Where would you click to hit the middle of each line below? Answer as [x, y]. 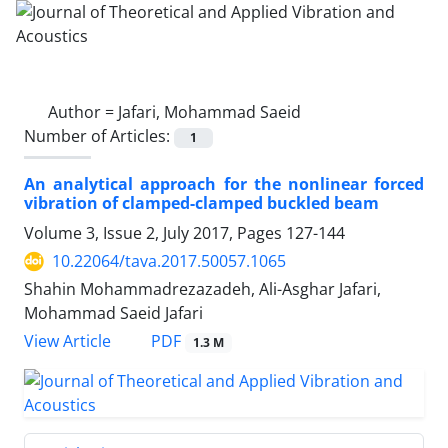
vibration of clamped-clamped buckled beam [201, 203]
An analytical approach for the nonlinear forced [224, 184]
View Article [67, 341]
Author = [83, 112]
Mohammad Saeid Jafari [113, 313]
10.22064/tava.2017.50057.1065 [169, 261]
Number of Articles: [99, 136]
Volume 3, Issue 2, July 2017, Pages [155, 233]
